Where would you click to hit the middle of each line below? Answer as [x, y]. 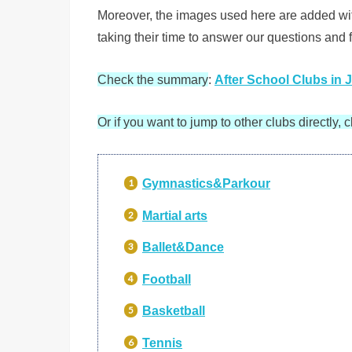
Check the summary [153, 79]
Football [167, 279]
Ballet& [164, 247]
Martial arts [175, 215]
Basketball [174, 311]
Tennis [163, 342]
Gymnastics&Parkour [207, 183]
